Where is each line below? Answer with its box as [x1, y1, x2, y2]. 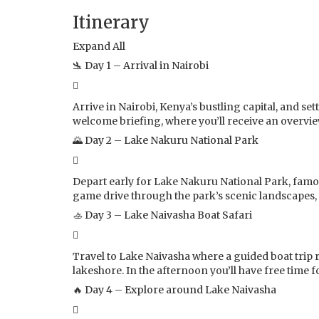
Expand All [73, 39, 125, 53]
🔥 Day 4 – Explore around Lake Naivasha [73, 283, 276, 296]
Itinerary [73, 11, 150, 33]
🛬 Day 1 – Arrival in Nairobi [73, 58, 209, 72]
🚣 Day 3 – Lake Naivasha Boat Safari [73, 208, 252, 221]
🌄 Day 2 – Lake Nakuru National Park [73, 133, 258, 147]
